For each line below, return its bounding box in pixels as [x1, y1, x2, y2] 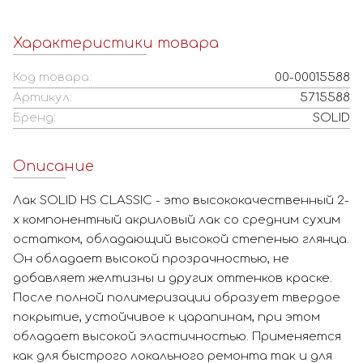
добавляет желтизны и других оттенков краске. [13, 271, 332, 286]
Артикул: [13, 91, 72, 105]
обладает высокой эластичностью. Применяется [13, 330, 341, 344]
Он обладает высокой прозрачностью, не [13, 252, 289, 267]
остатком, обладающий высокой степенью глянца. [13, 233, 349, 247]
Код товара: [13, 70, 92, 85]
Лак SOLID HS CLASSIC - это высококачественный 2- [13, 194, 349, 208]
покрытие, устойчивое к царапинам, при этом [13, 310, 320, 325]
